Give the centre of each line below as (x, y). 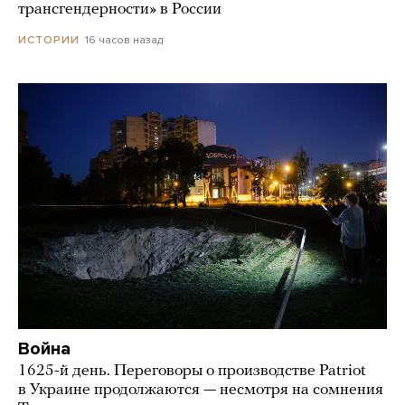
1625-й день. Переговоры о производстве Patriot (192, 371)
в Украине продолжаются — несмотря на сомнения (201, 390)
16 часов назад (124, 39)
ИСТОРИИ (49, 39)
